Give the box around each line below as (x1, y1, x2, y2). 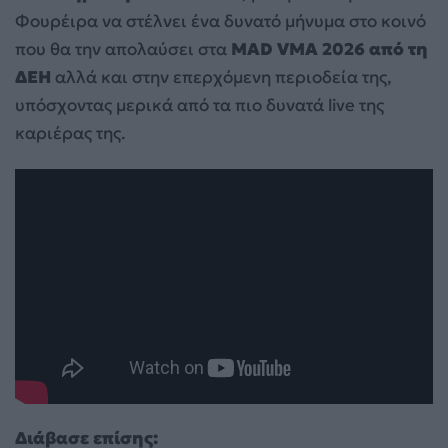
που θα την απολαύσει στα (15, 37, 231, 60)
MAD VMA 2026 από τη (231, 37, 428, 60)
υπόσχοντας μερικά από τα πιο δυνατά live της (15, 93, 384, 116)
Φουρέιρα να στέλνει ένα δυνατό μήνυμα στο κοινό (15, 9, 426, 32)
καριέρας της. (15, 121, 126, 144)
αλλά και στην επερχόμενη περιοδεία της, (51, 65, 392, 88)
